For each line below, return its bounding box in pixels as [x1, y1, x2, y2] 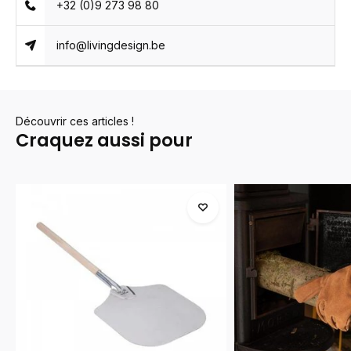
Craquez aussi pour [16, 128, 193, 153]
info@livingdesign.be [56, 38, 166, 52]
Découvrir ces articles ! [16, 114, 134, 128]
